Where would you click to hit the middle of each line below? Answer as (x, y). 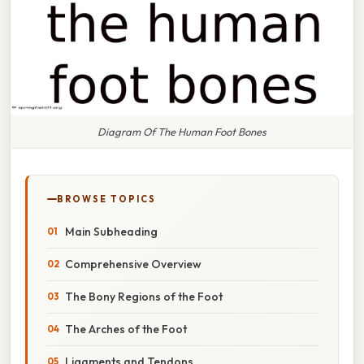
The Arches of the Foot (126, 329)
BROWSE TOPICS (106, 199)
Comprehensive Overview (133, 264)
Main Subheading (111, 231)
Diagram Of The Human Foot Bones (182, 131)
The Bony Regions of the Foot (144, 296)
